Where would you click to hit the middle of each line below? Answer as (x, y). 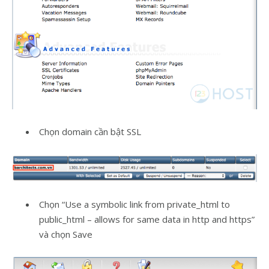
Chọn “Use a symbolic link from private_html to (134, 204)
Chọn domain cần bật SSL (90, 132)
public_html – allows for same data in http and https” (147, 219)
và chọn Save (66, 234)
